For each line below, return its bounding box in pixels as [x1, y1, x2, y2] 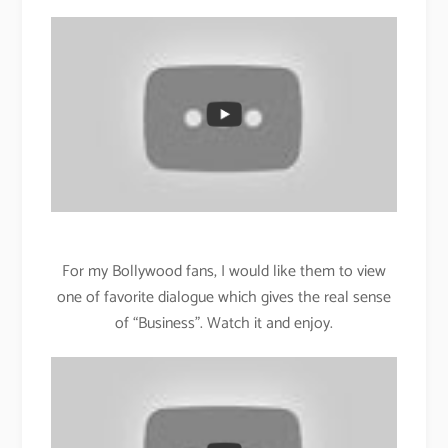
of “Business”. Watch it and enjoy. [115, 309, 333, 337]
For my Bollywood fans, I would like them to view [62, 257, 386, 285]
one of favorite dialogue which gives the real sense [57, 283, 391, 311]
